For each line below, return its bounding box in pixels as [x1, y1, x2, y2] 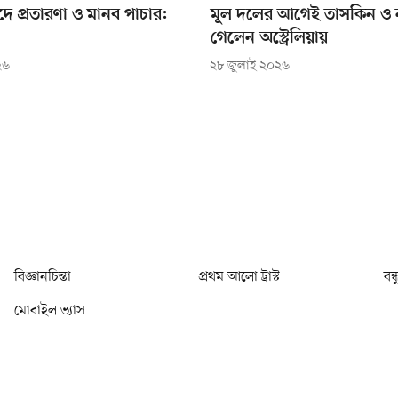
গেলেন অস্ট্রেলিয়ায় [210, 28, 328, 49]
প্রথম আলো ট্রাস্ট [199, 267, 280, 287]
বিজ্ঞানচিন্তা [14, 267, 71, 287]
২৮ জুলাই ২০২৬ [209, 57, 290, 75]
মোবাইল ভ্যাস [14, 300, 85, 321]
